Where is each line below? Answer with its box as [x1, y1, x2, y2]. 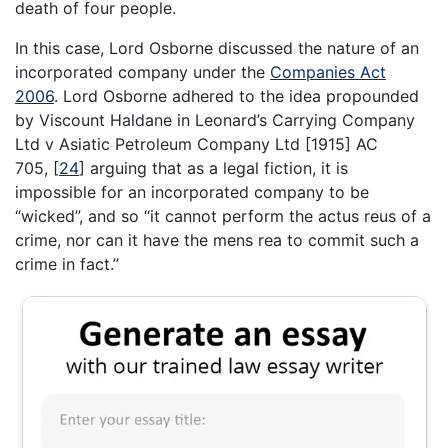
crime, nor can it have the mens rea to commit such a [15, 229, 419, 250]
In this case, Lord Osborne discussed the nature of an [15, 37, 419, 58]
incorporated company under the [15, 61, 270, 82]
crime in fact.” [15, 253, 119, 274]
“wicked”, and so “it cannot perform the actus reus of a [15, 205, 431, 226]
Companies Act [270, 61, 386, 82]
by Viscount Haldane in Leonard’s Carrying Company [15, 109, 415, 130]
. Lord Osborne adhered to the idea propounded [54, 85, 419, 106]
